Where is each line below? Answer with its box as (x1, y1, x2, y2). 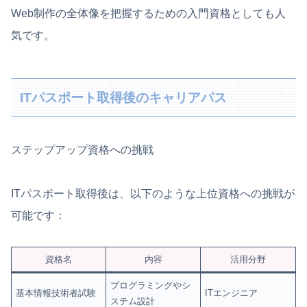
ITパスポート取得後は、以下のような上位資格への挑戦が (11, 188, 295, 200)
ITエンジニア (205, 287, 258, 298)
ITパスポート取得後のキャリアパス (20, 90, 228, 105)
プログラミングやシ (110, 280, 191, 291)
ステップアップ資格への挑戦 (11, 144, 153, 156)
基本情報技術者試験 (16, 287, 97, 298)
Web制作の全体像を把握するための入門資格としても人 (11, 8, 286, 20)
